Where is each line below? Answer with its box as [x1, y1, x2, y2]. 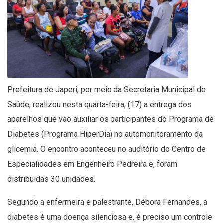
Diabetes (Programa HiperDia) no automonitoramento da [7, 129, 203, 139]
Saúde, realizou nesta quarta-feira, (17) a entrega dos [7, 99, 192, 109]
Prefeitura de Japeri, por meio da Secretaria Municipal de [7, 84, 206, 94]
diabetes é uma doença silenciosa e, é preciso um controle [7, 212, 212, 222]
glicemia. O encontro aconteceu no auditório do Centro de [7, 144, 206, 154]
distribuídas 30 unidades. [7, 174, 95, 184]
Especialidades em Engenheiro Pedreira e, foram [7, 159, 177, 169]
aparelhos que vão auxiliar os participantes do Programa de [7, 114, 214, 124]
